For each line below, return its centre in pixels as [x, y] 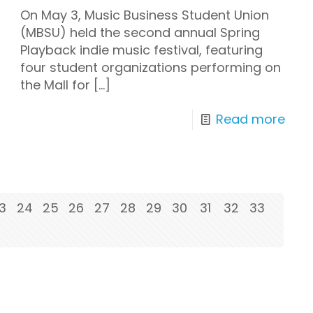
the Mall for [56, 85]
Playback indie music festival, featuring [142, 50]
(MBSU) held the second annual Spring [140, 33]
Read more [250, 119]
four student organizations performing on [151, 68]
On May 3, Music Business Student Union [145, 15]
